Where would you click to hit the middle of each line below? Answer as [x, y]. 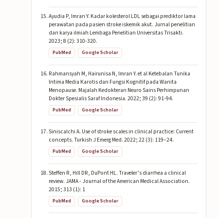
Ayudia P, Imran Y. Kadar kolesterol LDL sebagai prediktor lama [122, 16]
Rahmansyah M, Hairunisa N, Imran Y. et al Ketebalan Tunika [119, 74]
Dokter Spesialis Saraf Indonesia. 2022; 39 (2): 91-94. [111, 99]
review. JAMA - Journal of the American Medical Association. [119, 181]
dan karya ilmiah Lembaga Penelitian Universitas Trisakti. [116, 33]
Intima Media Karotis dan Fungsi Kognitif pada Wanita [112, 82]
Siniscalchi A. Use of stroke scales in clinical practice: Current [121, 132]
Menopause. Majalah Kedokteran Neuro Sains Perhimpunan [119, 91]
